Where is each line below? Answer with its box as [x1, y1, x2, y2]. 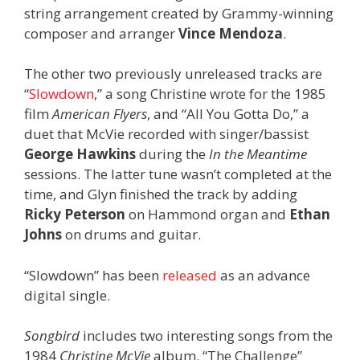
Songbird [24, 326, 80, 346]
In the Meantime [209, 145, 307, 164]
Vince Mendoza [178, 23, 283, 43]
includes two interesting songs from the [80, 326, 333, 346]
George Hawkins [24, 145, 136, 164]
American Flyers [52, 104, 147, 124]
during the [136, 145, 209, 164]
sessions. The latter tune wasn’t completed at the [24, 165, 332, 184]
